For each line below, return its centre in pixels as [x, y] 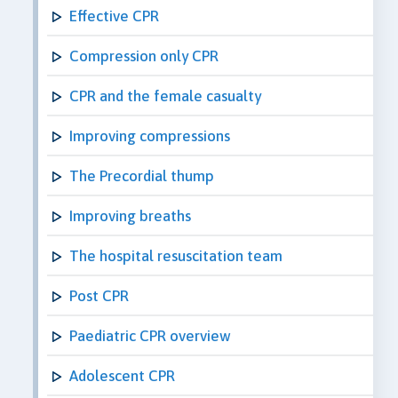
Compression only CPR [144, 56]
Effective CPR [114, 16]
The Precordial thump [142, 175]
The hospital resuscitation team [176, 255]
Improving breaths [130, 215]
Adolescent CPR [122, 375]
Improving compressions [150, 135]
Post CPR [99, 295]
